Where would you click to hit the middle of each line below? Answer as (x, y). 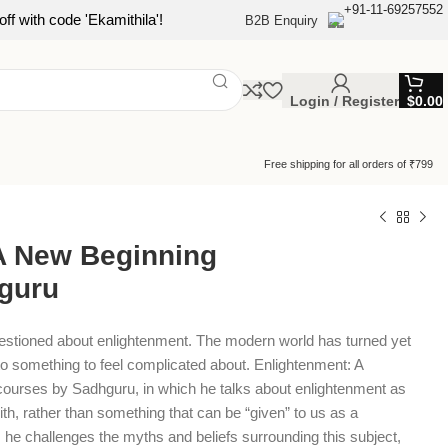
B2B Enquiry (281, 20)
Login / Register (344, 100)
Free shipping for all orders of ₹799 (348, 163)
